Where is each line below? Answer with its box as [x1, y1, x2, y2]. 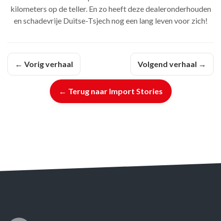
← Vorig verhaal [15, 59, 73, 69]
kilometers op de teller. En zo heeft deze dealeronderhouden [10, 4, 211, 14]
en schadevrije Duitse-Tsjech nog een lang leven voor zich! [13, 16, 208, 26]
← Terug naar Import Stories [58, 86, 163, 96]
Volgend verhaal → [138, 59, 206, 69]
